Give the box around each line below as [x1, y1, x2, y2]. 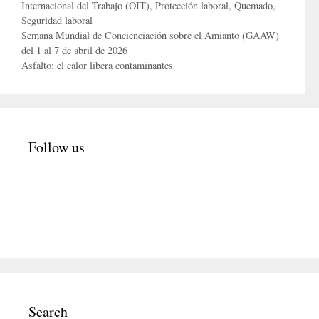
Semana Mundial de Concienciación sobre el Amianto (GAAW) [21, 28, 279, 43]
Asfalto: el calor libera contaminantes [21, 58, 173, 73]
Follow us [28, 137, 85, 157]
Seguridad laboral [21, 14, 93, 28]
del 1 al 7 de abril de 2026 [21, 43, 127, 58]
